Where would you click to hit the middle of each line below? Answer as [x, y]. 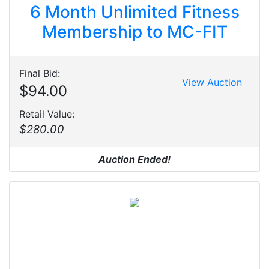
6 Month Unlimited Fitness [134, 12]
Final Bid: [40, 73]
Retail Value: [47, 114]
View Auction [212, 82]
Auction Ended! [134, 159]
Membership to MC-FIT [134, 32]
